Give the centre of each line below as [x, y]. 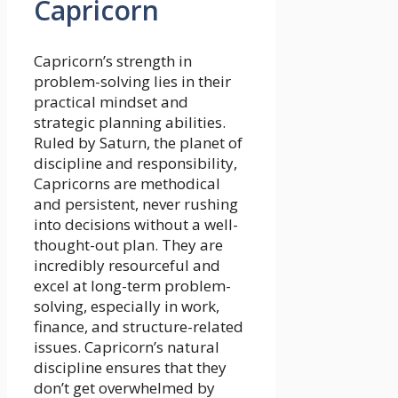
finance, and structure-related [139, 326]
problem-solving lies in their [132, 81]
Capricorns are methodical [127, 183]
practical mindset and [111, 101]
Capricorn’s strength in [113, 60]
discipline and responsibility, [135, 163]
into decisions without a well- [136, 224]
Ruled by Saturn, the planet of [138, 142]
